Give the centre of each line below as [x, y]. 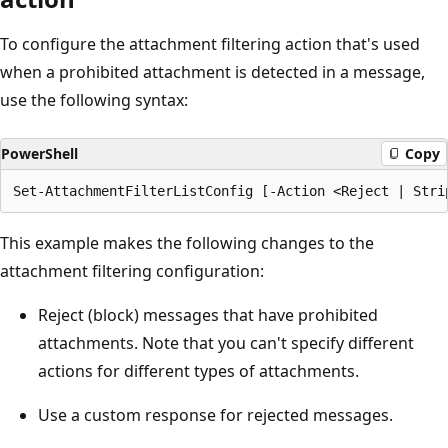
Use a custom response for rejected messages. [215, 414]
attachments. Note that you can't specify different [226, 342]
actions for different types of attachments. [198, 370]
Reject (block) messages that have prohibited [208, 314]
